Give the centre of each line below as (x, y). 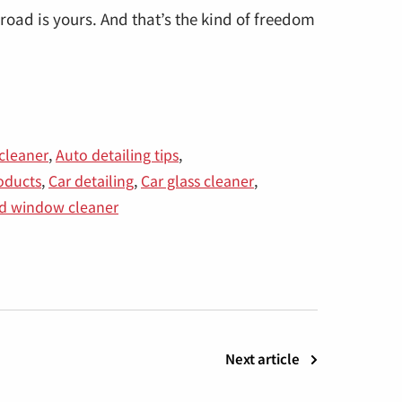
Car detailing (91, 180)
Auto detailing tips (117, 154)
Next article (262, 359)
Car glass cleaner (197, 180)
